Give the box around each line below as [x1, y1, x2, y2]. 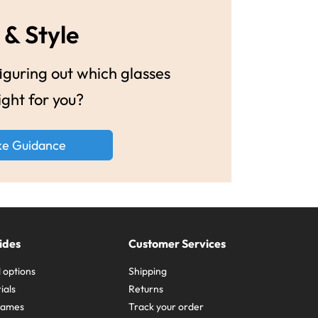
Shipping [128, 264, 168, 278]
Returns [128, 282, 164, 295]
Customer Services [128, 236, 226, 251]
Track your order [128, 300, 204, 313]
